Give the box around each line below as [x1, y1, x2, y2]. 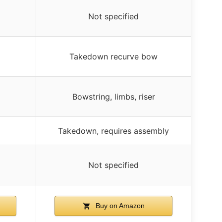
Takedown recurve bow [69, 51, 158, 61]
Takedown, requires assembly [58, 125, 169, 136]
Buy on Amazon [93, 201, 145, 210]
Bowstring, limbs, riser [72, 91, 155, 102]
